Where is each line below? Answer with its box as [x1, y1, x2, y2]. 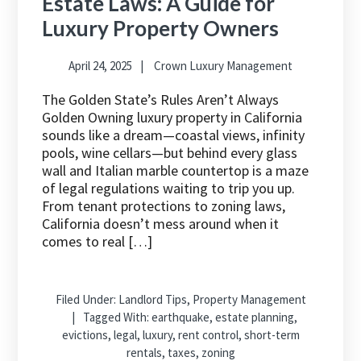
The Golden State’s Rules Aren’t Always [42, 90, 280, 110]
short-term [243, 327, 300, 343]
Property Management [192, 292, 306, 308]
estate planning [215, 309, 294, 326]
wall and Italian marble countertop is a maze [42, 161, 309, 180]
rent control [177, 327, 239, 343]
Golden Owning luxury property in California [42, 108, 303, 127]
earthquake [151, 309, 210, 326]
